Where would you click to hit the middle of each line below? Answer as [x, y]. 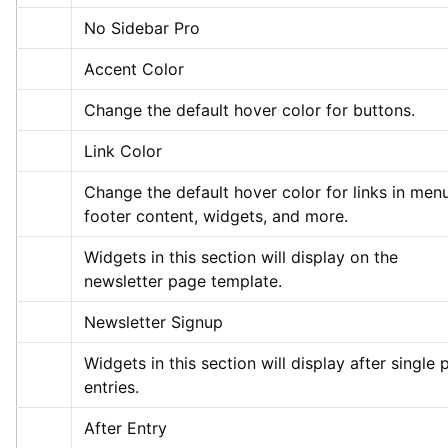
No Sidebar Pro [142, 27]
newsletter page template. [183, 280]
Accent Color [134, 68]
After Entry [125, 427]
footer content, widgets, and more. [216, 215]
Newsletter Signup [153, 321]
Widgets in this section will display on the [241, 256]
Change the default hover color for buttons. [249, 109]
